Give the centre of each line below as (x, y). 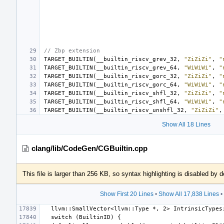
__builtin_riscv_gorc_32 (137, 76)
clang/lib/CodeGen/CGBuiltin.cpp (89, 148)
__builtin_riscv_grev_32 (137, 59)
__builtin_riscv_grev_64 (137, 67)
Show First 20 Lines (127, 194)
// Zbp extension (72, 50)
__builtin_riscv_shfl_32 (137, 93)
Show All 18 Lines (186, 124)
